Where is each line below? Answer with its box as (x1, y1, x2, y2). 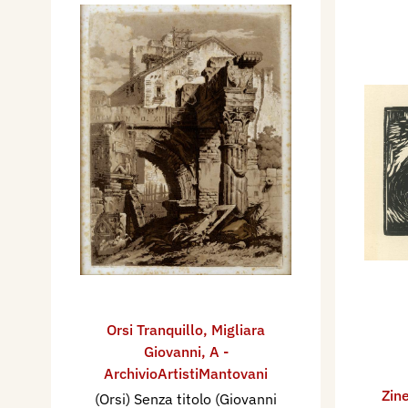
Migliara (211, 320, 265, 339)
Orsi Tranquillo (107, 320, 203, 339)
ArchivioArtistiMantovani (104, 363, 268, 382)
